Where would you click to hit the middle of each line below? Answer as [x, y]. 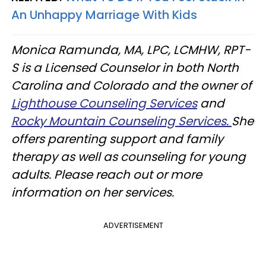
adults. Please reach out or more [107, 174]
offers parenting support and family [117, 139]
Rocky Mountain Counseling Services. [121, 121]
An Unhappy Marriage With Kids [104, 15]
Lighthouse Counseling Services [104, 103]
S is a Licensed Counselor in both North [125, 67]
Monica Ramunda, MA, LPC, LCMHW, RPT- [131, 50]
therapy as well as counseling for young [129, 156]
